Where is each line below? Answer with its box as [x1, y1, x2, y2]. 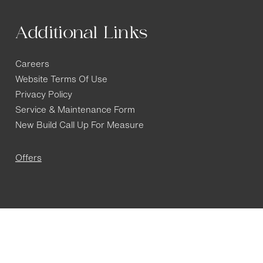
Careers [15, 60, 49, 70]
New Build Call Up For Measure [15, 122, 144, 131]
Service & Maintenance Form [15, 106, 135, 116]
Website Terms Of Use [15, 76, 107, 85]
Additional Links [15, 23, 148, 43]
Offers [15, 154, 42, 164]
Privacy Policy [15, 91, 72, 100]
